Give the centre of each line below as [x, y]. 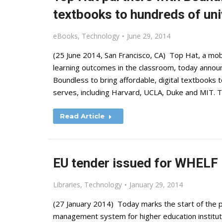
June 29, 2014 [149, 36]
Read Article [82, 116]
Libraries [67, 185]
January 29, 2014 [156, 185]
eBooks [65, 36]
